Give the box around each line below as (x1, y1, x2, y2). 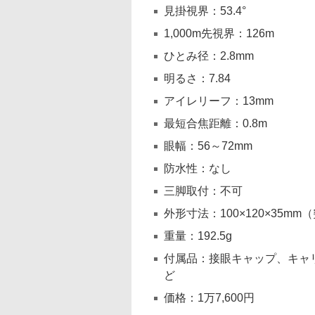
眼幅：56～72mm (164, 140, 252, 152)
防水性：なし (164, 162, 231, 174)
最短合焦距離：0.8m (164, 117, 267, 129)
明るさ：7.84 (164, 72, 231, 84)
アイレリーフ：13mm (164, 95, 274, 107)
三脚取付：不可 (164, 185, 243, 197)
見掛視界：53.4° (164, 5, 246, 17)
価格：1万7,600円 (164, 292, 255, 304)
